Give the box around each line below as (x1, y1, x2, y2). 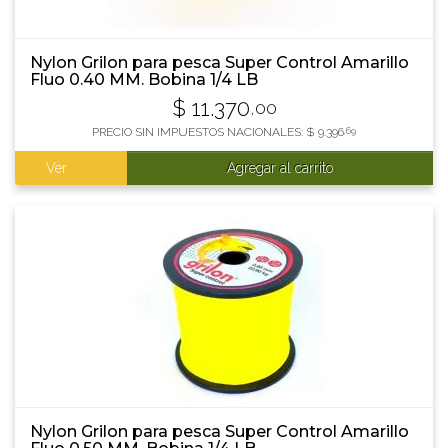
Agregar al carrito (227, 160, 333, 176)
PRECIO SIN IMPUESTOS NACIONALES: (92, 125, 306, 139)
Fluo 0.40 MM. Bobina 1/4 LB (30, 70, 258, 89)
